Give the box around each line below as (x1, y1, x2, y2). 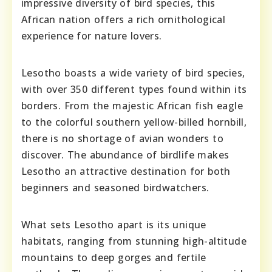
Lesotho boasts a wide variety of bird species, (21, 66, 245, 80)
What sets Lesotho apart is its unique (21, 218, 206, 231)
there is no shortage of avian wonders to (21, 132, 223, 145)
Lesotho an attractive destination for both (21, 165, 231, 178)
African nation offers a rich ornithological (21, 13, 226, 26)
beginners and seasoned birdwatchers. (21, 181, 209, 194)
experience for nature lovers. (21, 29, 162, 42)
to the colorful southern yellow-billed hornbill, (21, 115, 247, 129)
